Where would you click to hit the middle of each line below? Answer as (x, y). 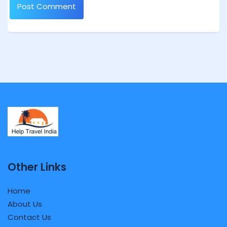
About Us (25, 204)
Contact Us (29, 217)
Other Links (37, 167)
